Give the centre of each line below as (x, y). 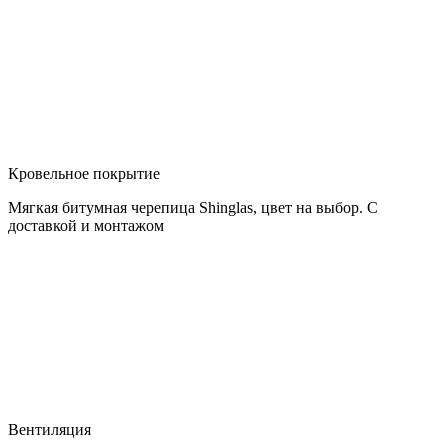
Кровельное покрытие (84, 174)
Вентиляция (49, 430)
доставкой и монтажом (86, 226)
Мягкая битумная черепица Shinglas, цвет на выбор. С (193, 208)
